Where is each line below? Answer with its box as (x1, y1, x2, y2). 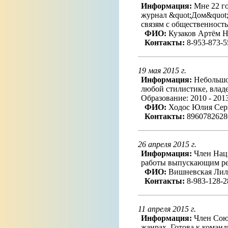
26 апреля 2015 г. (137, 140, 196, 149)
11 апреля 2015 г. (137, 205, 196, 213)
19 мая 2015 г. (137, 66, 186, 75)
